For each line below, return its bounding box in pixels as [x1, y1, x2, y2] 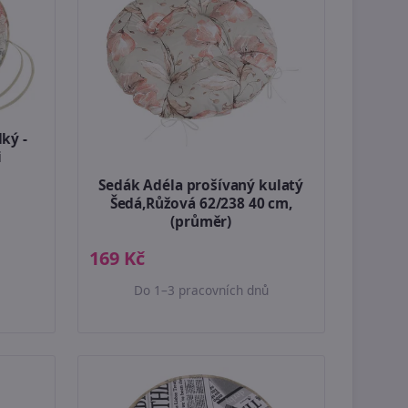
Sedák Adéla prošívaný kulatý [98, 175, 304, 195]
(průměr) [170, 211, 232, 231]
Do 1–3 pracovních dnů [133, 280, 269, 299]
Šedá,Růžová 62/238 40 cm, [109, 193, 292, 213]
